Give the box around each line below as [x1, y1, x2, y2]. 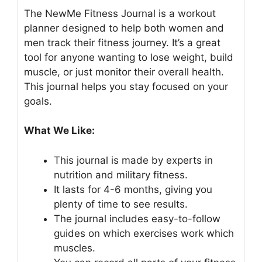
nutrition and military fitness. [54, 168, 188, 181]
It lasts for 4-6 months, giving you [54, 183, 212, 195]
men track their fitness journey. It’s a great [24, 36, 220, 49]
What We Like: [24, 125, 95, 137]
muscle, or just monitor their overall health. [24, 65, 224, 78]
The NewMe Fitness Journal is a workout [24, 7, 216, 19]
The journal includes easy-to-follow [54, 212, 220, 225]
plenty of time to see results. [54, 198, 188, 210]
